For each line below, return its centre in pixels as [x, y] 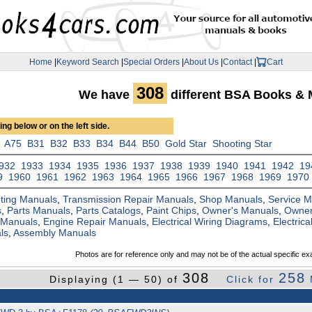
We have [106, 95]
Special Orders [151, 62]
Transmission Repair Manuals [128, 200]
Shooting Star [243, 144]
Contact [237, 62]
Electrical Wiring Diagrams [210, 222]
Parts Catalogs [109, 211]
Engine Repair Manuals [95, 222]
